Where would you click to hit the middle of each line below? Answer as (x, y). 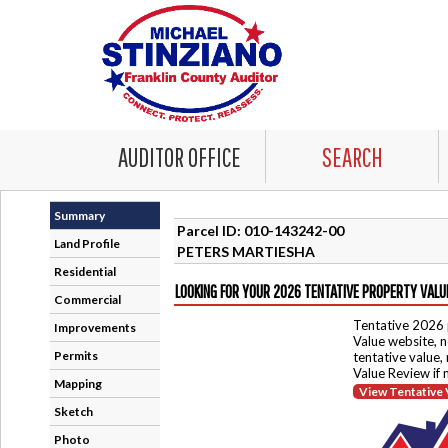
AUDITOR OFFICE (179, 157)
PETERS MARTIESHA (246, 251)
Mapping (78, 383)
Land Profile (87, 243)
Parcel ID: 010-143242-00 (260, 230)
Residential (85, 271)
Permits (76, 355)
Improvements (95, 327)
